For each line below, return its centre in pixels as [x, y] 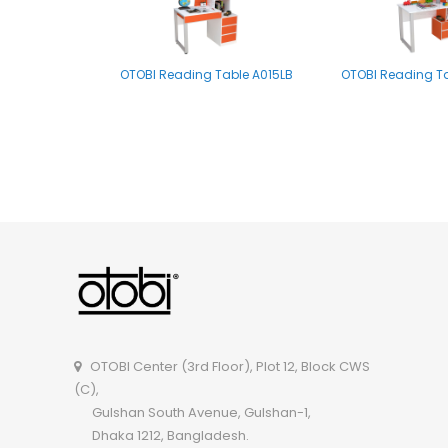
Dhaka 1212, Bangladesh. [161, 435]
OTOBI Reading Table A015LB [206, 75]
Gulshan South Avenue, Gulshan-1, [192, 412]
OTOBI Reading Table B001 [206, 279]
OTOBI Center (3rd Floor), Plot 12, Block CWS [225, 366]
